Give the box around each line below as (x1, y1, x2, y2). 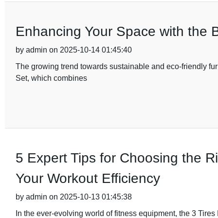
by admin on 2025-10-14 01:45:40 (15, 46, 132, 54)
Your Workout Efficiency (15, 171, 160, 186)
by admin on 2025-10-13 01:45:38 (15, 193, 132, 201)
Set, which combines (15, 74, 87, 82)
